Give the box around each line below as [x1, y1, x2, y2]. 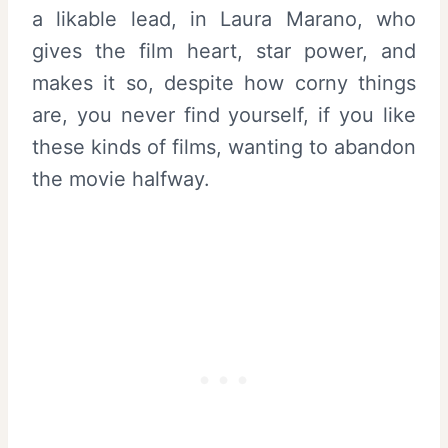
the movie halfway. [32, 166, 210, 191]
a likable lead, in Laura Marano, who [32, 6, 416, 31]
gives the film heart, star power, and [32, 38, 416, 63]
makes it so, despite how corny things [32, 70, 416, 95]
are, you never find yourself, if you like [32, 102, 416, 127]
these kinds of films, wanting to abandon [32, 134, 416, 159]
